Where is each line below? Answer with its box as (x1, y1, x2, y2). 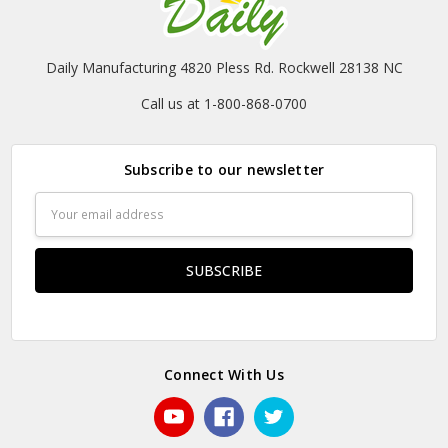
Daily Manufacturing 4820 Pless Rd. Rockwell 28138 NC (45, 58, 403, 78)
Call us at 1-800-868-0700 (141, 94, 307, 114)
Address (34, 215, 87, 235)
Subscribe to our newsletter (123, 160, 325, 180)
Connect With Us (164, 364, 284, 384)
